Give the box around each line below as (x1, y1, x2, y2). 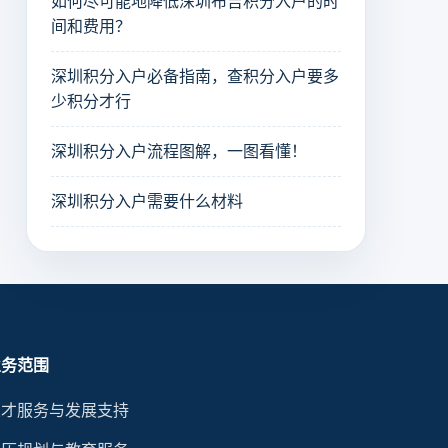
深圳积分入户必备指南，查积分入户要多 (51, 68, 339, 86)
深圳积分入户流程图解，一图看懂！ (51, 143, 307, 161)
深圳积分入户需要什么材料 (51, 193, 243, 211)
